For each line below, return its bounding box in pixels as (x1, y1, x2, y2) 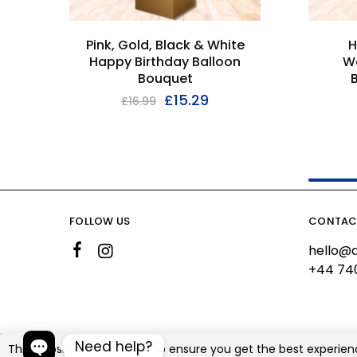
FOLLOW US (69, 213, 131, 229)
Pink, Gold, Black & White (85, 35, 245, 54)
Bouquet (137, 69, 193, 88)
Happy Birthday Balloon (89, 52, 241, 71)
